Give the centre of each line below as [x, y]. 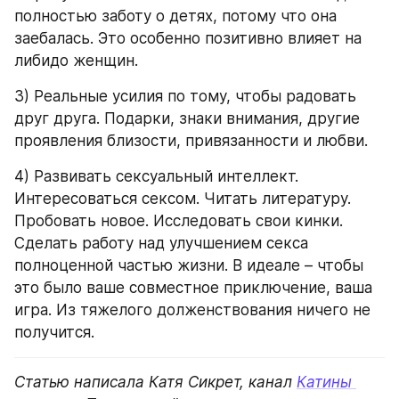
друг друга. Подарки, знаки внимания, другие [187, 118]
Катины [324, 382]
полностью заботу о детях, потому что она [175, 16]
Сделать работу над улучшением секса [161, 243]
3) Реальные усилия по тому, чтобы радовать [185, 96]
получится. [54, 332]
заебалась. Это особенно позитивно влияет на [188, 38]
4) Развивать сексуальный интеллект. [156, 176]
